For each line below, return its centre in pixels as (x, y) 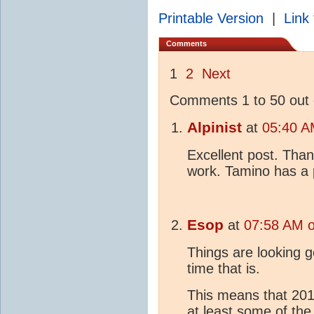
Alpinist (214, 128)
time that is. (224, 269)
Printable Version (211, 19)
